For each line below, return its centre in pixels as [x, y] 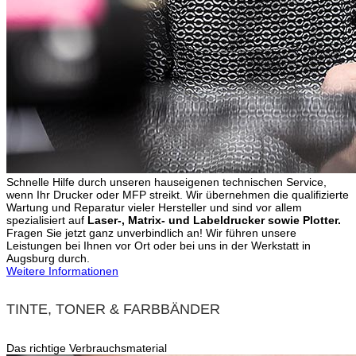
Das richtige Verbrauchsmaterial [87, 348]
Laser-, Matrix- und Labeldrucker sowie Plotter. [214, 220]
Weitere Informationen [62, 271]
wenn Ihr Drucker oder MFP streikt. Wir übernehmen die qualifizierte [178, 194]
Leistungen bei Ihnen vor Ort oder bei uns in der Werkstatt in [159, 245]
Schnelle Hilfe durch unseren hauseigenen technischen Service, [166, 182]
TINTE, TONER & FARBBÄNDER [113, 309]
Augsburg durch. [48, 258]
